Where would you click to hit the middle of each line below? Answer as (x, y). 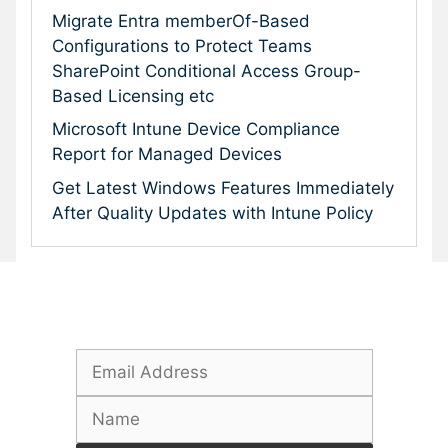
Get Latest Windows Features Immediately (223, 187)
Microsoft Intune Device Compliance (196, 129)
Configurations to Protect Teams (182, 45)
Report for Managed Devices (167, 154)
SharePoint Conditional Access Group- (206, 70)
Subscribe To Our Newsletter (211, 324)
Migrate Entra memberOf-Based (181, 20)
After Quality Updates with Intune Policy (212, 212)
